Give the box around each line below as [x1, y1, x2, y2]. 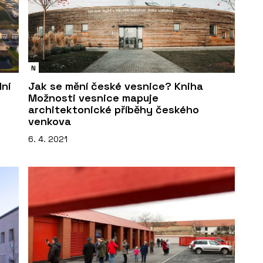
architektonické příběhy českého [28, 103, 199, 117]
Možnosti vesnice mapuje [28, 91, 159, 105]
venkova [28, 114, 71, 129]
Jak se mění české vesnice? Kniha [28, 79, 203, 93]
